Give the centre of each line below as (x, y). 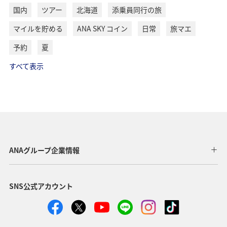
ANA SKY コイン (102, 28)
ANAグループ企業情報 (44, 150)
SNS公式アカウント (41, 186)
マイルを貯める (38, 28)
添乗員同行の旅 (137, 9)
